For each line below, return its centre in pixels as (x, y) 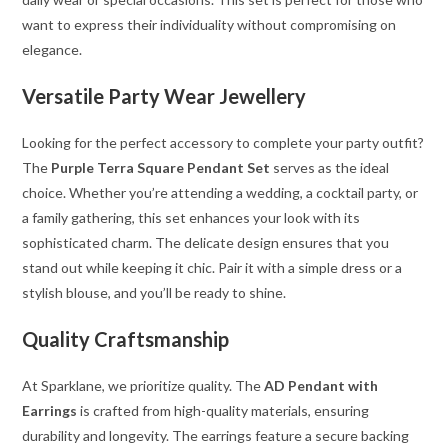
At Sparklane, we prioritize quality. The (143, 386)
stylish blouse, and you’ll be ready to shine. (154, 293)
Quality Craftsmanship (126, 339)
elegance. (52, 50)
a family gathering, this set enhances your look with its (191, 218)
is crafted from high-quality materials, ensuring (223, 411)
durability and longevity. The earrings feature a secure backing (216, 436)
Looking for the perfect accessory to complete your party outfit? (223, 143)
